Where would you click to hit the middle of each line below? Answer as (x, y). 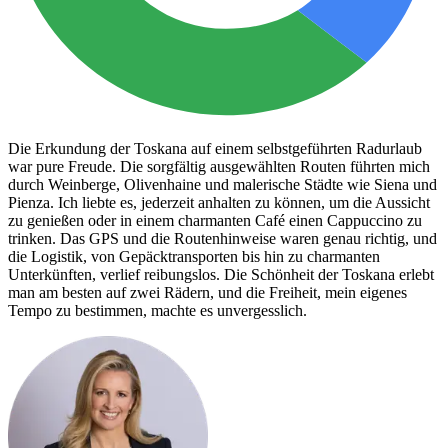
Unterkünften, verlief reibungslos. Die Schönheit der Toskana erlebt (221, 274)
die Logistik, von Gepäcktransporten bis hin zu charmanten (194, 256)
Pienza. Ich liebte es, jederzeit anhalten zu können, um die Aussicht (219, 202)
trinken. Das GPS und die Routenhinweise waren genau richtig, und (222, 238)
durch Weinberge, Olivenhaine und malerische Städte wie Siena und (222, 184)
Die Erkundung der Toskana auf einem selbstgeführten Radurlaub (215, 148)
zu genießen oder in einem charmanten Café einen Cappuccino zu (215, 220)
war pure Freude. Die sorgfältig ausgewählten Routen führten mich (219, 166)
